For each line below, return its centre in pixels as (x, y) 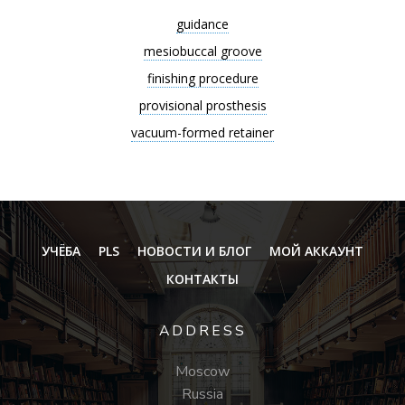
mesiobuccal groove (202, 51)
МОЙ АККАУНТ (316, 251)
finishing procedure (202, 78)
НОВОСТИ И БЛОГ (194, 251)
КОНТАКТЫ (202, 279)
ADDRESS (202, 331)
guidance (202, 24)
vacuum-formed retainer (202, 132)
